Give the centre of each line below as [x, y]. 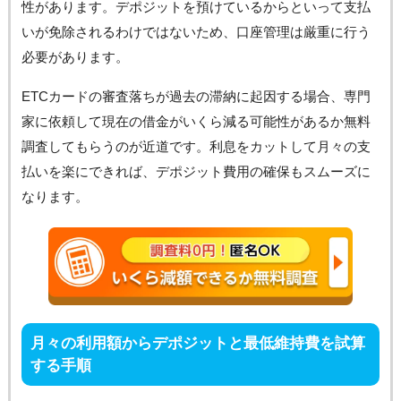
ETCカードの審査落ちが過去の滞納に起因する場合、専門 [196, 96]
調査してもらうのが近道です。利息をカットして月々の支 [196, 146]
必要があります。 [75, 56]
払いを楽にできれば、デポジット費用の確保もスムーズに [196, 171]
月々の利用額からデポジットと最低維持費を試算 [197, 344]
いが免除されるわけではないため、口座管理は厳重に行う [196, 31]
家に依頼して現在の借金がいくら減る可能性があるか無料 [196, 121]
